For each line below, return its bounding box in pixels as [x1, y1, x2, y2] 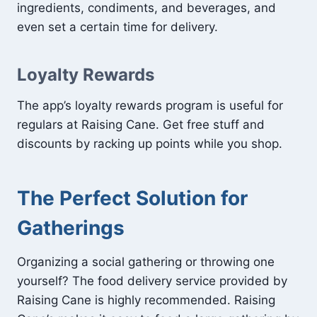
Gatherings [17, 215, 125, 240]
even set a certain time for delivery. [17, 19, 218, 34]
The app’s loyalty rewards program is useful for [17, 98, 283, 113]
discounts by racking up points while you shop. [17, 136, 282, 151]
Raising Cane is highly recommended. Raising [17, 292, 275, 307]
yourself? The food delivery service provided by [17, 273, 287, 288]
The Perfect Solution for [17, 185, 248, 210]
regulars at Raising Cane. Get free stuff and [17, 117, 265, 132]
